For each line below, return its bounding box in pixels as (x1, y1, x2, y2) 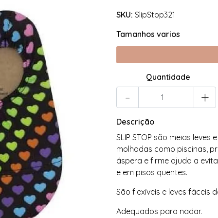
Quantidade (146, 72, 191, 82)
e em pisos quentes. (116, 167, 187, 178)
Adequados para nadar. (116, 206, 202, 217)
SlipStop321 (135, 10, 175, 20)
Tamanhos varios (116, 29, 180, 39)
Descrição (116, 117, 154, 127)
